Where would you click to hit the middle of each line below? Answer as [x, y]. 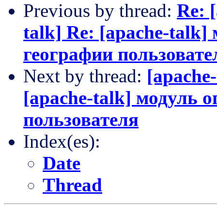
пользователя [81, 119]
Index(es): [62, 141]
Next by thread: [85, 76]
